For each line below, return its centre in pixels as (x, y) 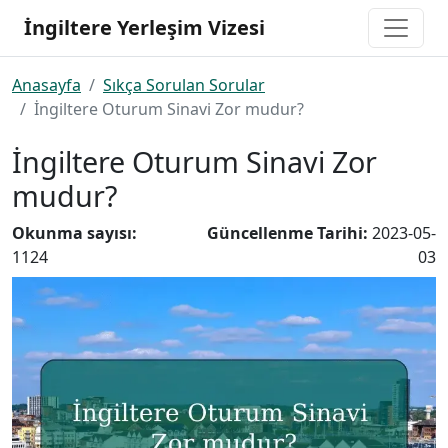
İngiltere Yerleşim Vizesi (144, 27)
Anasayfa (46, 85)
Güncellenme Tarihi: (289, 233)
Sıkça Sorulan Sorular (184, 85)
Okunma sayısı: (74, 233)
